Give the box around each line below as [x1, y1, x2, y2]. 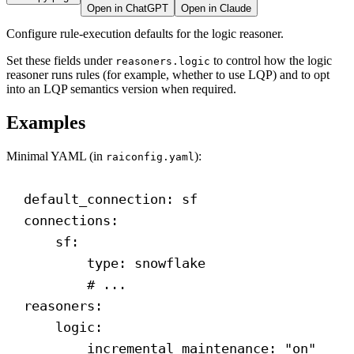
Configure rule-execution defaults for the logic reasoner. [6, 27, 284, 41]
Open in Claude [181, 2, 251, 15]
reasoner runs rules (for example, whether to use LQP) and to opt [6, 68, 330, 82]
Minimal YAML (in [6, 149, 106, 164]
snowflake [134, 255, 205, 272]
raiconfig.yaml [106, 151, 194, 164]
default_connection [23, 191, 166, 208]
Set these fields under [6, 54, 115, 68]
